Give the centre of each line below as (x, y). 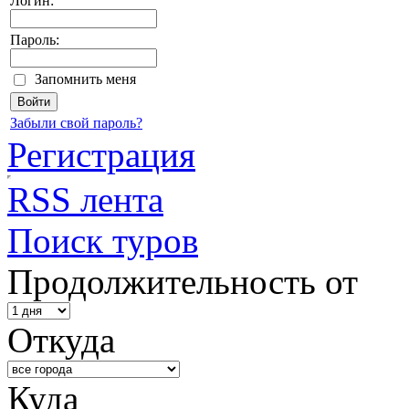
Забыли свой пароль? (76, 122)
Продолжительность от (183, 281)
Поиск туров (103, 240)
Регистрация (101, 154)
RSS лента (85, 199)
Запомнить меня (85, 79)
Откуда (61, 340)
